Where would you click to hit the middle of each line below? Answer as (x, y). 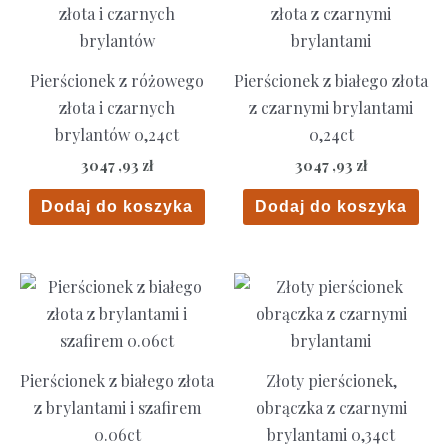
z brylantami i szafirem (117, 408)
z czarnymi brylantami (331, 108)
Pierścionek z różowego (117, 81)
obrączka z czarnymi (331, 408)
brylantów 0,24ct (117, 135)
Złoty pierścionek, (331, 381)
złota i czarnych (117, 108)
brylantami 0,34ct (331, 435)
